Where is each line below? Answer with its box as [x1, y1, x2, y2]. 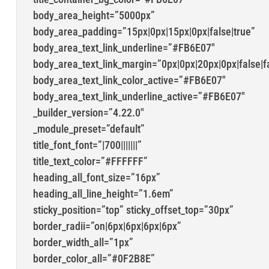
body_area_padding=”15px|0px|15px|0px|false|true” [32, 25, 255, 38]
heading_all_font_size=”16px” [32, 171, 160, 184]
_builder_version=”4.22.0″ [32, 106, 144, 119]
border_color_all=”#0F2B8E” [32, 252, 155, 265]
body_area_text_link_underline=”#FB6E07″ [32, 41, 215, 55]
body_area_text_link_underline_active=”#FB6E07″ [32, 90, 245, 103]
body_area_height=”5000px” [32, 9, 155, 22]
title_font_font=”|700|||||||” [32, 139, 142, 152]
